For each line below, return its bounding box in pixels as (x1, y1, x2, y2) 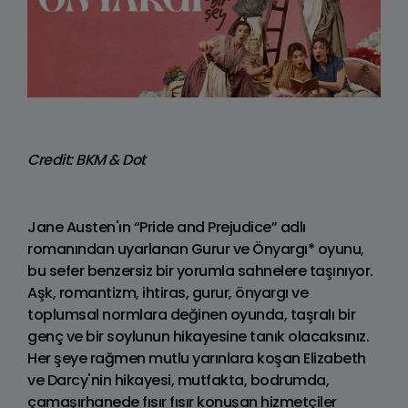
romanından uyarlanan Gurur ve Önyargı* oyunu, (27, 239, 364, 260)
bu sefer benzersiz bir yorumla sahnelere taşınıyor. (27, 260, 373, 282)
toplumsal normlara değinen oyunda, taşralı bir (27, 304, 355, 326)
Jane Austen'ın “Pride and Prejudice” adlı (27, 217, 306, 239)
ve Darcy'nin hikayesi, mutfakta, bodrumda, (27, 370, 329, 392)
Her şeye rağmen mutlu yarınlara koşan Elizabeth (27, 348, 366, 370)
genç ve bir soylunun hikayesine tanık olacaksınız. (27, 326, 369, 348)
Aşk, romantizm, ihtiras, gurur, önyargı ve (27, 282, 308, 304)
